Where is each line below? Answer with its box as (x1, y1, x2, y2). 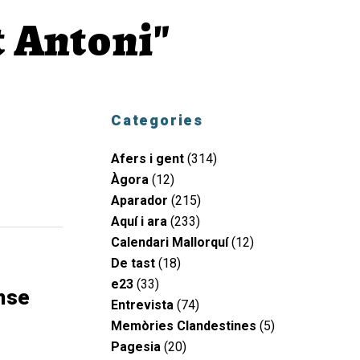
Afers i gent (111, 150, 184, 166)
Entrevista (111, 297, 174, 313)
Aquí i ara (111, 213, 167, 229)
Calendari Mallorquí (111, 234, 228, 250)
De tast (111, 255, 155, 271)
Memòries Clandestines (111, 317, 256, 333)
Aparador (111, 192, 168, 208)
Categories (111, 109, 203, 132)
